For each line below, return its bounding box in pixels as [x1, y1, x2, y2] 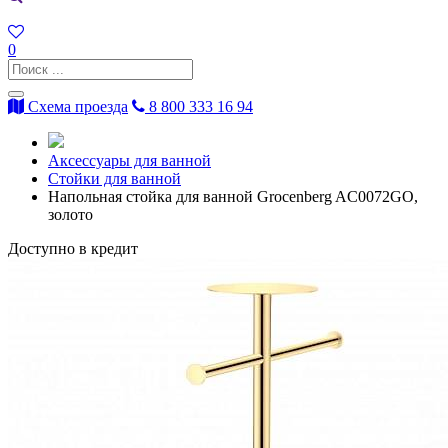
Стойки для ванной [48, 170, 181, 188]
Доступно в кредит [8, 240, 138, 258]
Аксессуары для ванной [48, 152, 211, 170]
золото [48, 206, 93, 224]
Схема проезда [24, 98, 128, 116]
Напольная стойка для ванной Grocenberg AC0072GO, [48, 188, 418, 206]
